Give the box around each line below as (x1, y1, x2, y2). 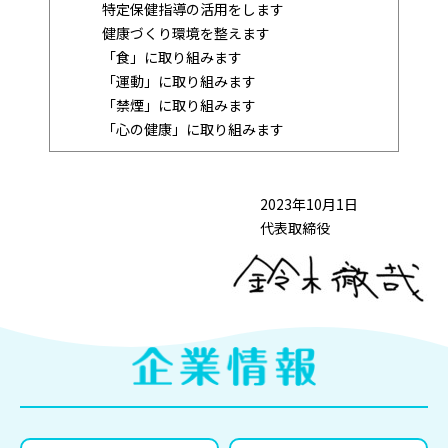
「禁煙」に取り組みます (60, 94, 256, 115)
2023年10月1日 (260, 193, 428, 214)
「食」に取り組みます (60, 46, 242, 67)
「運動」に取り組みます (60, 70, 256, 91)
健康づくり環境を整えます (60, 22, 270, 43)
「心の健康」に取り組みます (60, 118, 284, 139)
